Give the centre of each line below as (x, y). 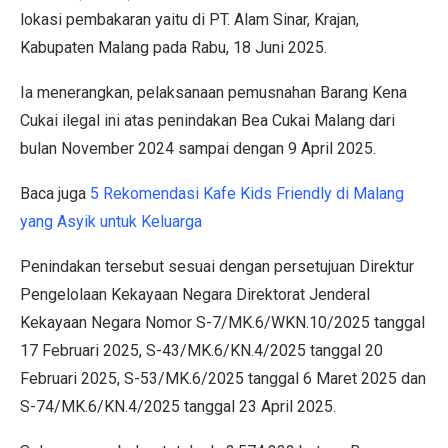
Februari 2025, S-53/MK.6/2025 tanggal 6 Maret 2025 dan (223, 378)
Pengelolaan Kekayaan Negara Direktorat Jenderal (195, 294)
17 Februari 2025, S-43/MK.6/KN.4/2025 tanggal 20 (201, 350)
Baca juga (55, 193)
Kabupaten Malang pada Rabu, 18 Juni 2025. (173, 47)
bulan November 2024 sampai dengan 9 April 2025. (198, 148)
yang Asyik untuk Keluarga (111, 221)
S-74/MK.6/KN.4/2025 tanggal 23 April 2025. (178, 406)
